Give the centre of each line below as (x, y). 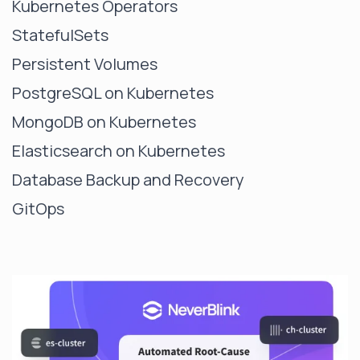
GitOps (38, 208)
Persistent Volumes (85, 63)
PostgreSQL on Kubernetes (113, 92)
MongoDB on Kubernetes (104, 121)
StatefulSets (60, 35)
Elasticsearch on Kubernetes (119, 150)
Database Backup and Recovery (128, 179)
